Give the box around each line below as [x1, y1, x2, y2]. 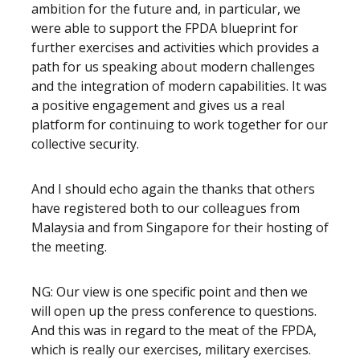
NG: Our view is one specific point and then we [31, 283, 308, 301]
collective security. [31, 135, 139, 153]
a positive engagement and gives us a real [31, 96, 284, 114]
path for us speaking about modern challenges [31, 58, 315, 76]
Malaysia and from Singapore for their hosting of [31, 219, 329, 236]
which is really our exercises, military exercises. [31, 341, 311, 358]
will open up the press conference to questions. [31, 302, 317, 320]
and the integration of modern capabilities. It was [31, 77, 327, 95]
